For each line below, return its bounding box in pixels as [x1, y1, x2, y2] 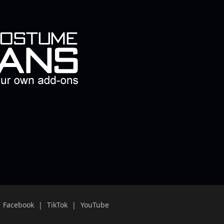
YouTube [80, 199, 109, 209]
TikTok [46, 199, 67, 209]
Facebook [2, 199, 34, 209]
